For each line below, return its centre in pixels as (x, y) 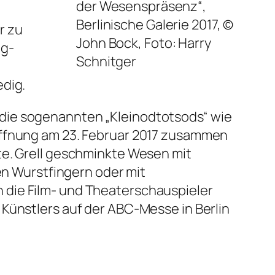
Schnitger (107, 62)
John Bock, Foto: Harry (144, 43)
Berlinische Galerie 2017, (150, 25)
